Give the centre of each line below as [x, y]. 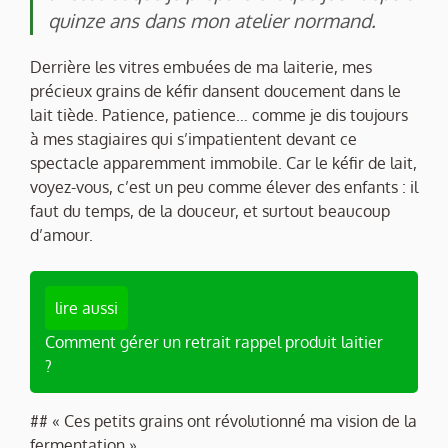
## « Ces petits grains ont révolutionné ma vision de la [223, 421]
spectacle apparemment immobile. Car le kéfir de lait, [223, 163]
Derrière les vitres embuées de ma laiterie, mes [201, 67]
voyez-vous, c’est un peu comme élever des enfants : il [224, 187]
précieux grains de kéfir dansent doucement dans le [215, 91]
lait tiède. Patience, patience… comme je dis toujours [219, 115]
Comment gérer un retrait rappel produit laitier [214, 342]
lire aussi [86, 308]
